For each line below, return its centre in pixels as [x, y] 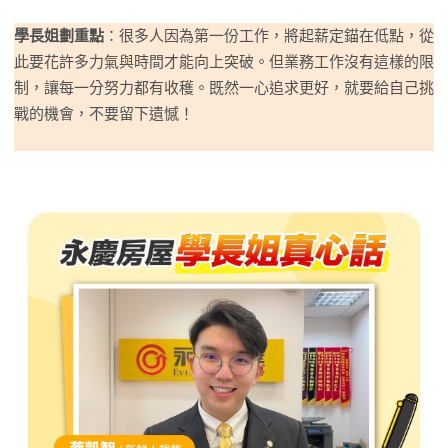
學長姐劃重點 [59, 35]
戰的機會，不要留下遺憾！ [104, 113]
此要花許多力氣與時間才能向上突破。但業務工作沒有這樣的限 [224, 61]
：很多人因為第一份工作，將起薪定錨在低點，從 [269, 35]
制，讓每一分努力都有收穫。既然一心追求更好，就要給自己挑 [224, 87]
